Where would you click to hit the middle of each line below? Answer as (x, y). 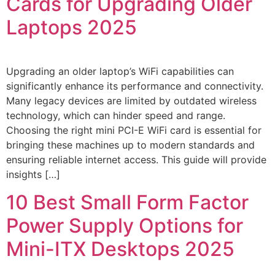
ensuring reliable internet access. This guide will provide (136, 160)
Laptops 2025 (72, 28)
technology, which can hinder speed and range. (116, 116)
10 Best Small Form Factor (127, 202)
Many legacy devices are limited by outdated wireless (131, 101)
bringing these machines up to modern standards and (130, 145)
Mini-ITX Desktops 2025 (120, 249)
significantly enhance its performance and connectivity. (135, 86)
